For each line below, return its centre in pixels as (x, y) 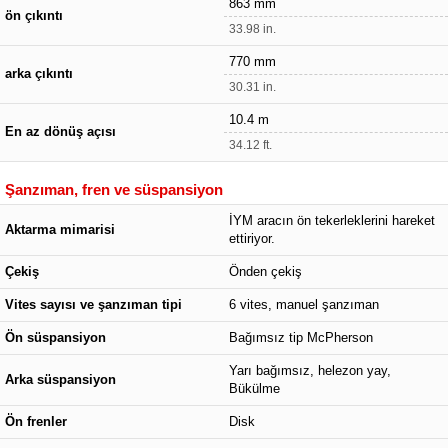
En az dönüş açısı (60, 131)
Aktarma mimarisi (60, 229)
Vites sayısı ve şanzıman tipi (93, 304)
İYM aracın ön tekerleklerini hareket (332, 220)
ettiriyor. (252, 238)
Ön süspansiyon (55, 337)
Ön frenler (36, 421)
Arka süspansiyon (60, 379)
